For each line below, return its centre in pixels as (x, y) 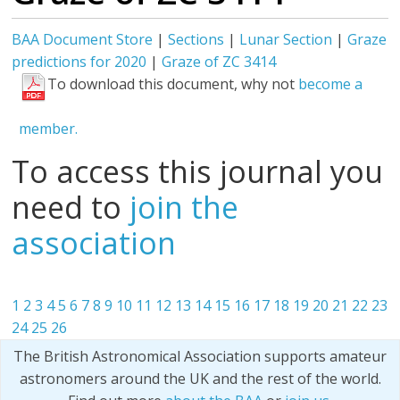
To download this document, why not (173, 84)
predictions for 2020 (79, 62)
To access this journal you (198, 171)
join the (184, 207)
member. (49, 129)
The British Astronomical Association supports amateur (200, 356)
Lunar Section (286, 39)
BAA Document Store (83, 39)
